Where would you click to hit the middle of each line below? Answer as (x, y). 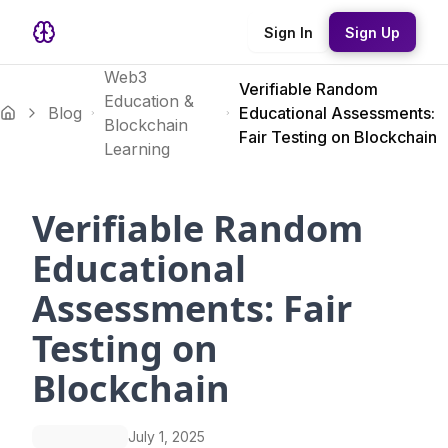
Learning (137, 149)
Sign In (288, 32)
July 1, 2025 (166, 436)
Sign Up (372, 32)
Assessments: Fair (192, 308)
